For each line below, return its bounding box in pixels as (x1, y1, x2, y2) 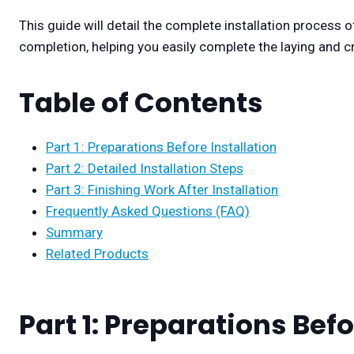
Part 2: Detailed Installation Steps (46, 160, 243, 177)
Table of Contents (19, 84, 263, 122)
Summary (46, 224, 103, 241)
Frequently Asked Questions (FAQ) (46, 203, 250, 220)
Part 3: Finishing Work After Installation (46, 182, 278, 198)
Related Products (46, 246, 149, 262)
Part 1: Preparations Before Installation (46, 139, 277, 156)
